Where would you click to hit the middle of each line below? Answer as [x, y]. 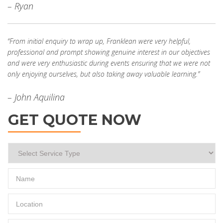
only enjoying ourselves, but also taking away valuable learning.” [104, 74]
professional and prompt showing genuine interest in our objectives [109, 52]
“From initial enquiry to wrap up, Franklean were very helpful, [99, 41]
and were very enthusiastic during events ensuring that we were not [109, 63]
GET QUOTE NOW [75, 120]
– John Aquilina [36, 97]
